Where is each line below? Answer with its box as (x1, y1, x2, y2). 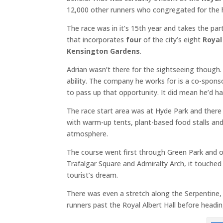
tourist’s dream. (67, 170, 118, 180)
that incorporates (67, 34, 126, 44)
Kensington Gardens (67, 46, 140, 56)
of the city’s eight (141, 34, 203, 44)
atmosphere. (67, 128, 109, 138)
